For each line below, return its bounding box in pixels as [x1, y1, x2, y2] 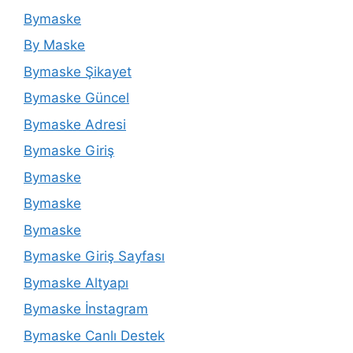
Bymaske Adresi [24, 116, 126, 132]
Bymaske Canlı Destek [24, 327, 165, 344]
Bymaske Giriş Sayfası [24, 248, 165, 265]
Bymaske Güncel [24, 90, 129, 106]
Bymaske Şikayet [24, 63, 132, 80]
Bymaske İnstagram [24, 301, 148, 318]
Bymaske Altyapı [24, 274, 128, 291]
